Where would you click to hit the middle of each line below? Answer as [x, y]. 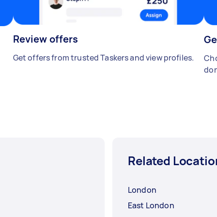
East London [151, 205]
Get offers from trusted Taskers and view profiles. [103, 57]
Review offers [46, 39]
